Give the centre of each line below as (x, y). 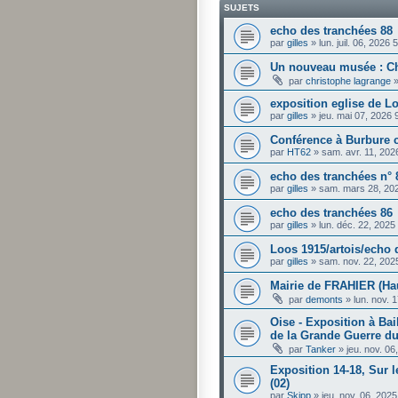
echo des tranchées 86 (331, 212)
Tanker (321, 349)
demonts (324, 299)
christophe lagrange (348, 80)
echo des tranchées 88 (331, 30)
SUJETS (242, 7)
